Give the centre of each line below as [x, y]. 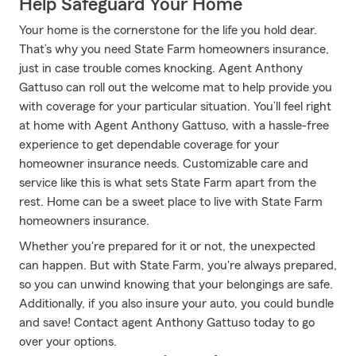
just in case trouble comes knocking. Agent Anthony [161, 68]
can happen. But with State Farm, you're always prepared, [178, 265]
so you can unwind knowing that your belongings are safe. [176, 284]
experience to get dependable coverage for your [149, 145]
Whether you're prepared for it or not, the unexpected [167, 246]
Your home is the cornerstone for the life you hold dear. [168, 30]
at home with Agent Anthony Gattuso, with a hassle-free [174, 126]
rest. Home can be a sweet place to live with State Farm [171, 202]
